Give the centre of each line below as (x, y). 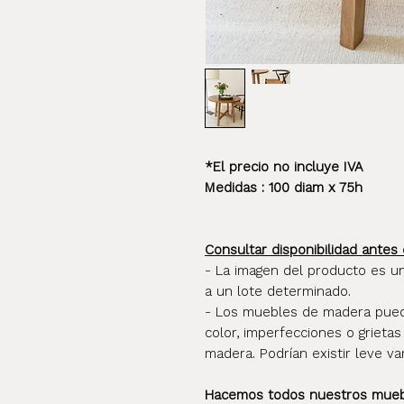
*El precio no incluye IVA (284, 167)
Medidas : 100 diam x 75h (284, 188)
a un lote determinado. (278, 291)
